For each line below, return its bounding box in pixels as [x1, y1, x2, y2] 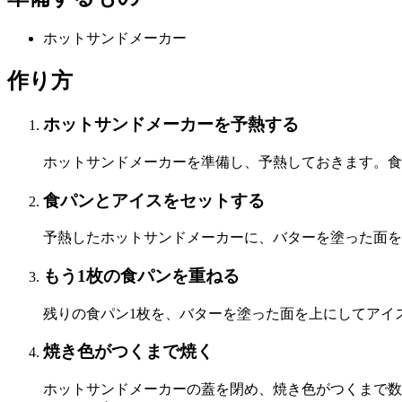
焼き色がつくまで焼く [43, 342, 214, 362]
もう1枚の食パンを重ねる [43, 266, 240, 285]
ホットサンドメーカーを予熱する [43, 115, 299, 135]
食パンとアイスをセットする [43, 190, 265, 210]
